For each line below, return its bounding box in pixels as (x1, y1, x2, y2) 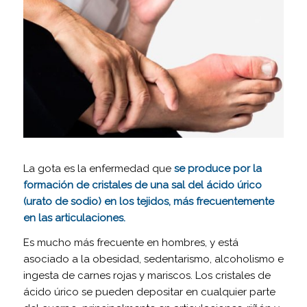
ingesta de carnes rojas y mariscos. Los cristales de (23, 269, 271, 282)
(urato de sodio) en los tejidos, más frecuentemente (23, 195, 274, 208)
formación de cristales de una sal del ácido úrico (23, 178, 262, 191)
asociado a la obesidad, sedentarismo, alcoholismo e (23, 253, 284, 266)
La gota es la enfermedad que (23, 162, 174, 175)
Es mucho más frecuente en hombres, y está (23, 236, 238, 249)
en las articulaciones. (23, 211, 125, 224)
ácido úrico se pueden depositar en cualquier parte (23, 286, 275, 299)
